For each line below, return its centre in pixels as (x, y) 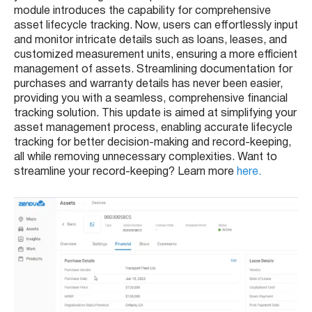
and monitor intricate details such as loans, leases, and (150, 41)
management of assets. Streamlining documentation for (153, 70)
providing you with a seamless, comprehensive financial (151, 99)
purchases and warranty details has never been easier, (148, 85)
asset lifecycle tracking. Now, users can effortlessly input (156, 26)
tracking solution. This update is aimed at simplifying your (155, 114)
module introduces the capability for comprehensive (142, 11)
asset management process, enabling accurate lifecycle (153, 128)
